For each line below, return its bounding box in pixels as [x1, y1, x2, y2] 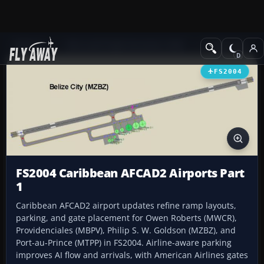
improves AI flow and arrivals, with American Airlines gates [16, 249, 248, 261]
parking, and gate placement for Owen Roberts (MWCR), [16, 212, 237, 224]
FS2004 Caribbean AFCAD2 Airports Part [16, 165, 245, 181]
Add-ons [14, 39, 45, 51]
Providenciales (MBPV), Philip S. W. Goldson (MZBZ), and [16, 225, 236, 236]
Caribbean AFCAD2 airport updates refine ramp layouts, [16, 200, 236, 212]
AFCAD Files [203, 39, 247, 51]
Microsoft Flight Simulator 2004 [66, 39, 183, 51]
